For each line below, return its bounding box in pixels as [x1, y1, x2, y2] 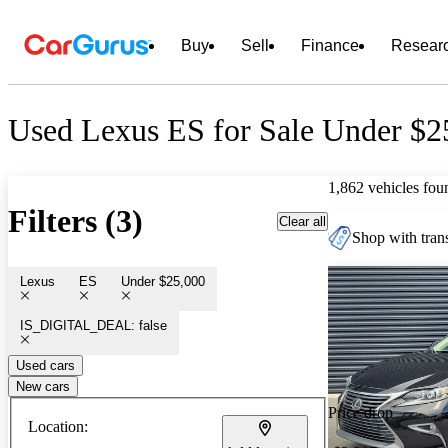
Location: [28, 417, 88, 435]
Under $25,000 [121, 273, 205, 289]
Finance [301, 37, 359, 54]
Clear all [279, 213, 326, 229]
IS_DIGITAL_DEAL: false [20, 317, 167, 333]
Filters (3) [8, 203, 143, 240]
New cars [16, 378, 70, 394]
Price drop [328, 403, 393, 421]
